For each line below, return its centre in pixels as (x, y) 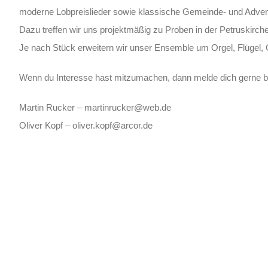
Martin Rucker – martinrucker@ (81, 107)
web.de (157, 107)
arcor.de (136, 125)
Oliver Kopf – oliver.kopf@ (70, 125)
